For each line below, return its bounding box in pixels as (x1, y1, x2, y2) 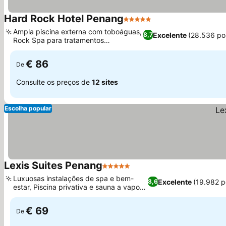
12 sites (92, 77, 118, 86)
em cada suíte (13, 191, 60, 200)
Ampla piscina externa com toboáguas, (13, 27, 142, 36)
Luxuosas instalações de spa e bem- (13, 174, 134, 183)
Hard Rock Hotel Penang (4, 13, 124, 25)
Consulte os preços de (16, 77, 92, 86)
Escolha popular (5, 104, 51, 112)
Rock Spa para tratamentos (13, 36, 104, 44)
